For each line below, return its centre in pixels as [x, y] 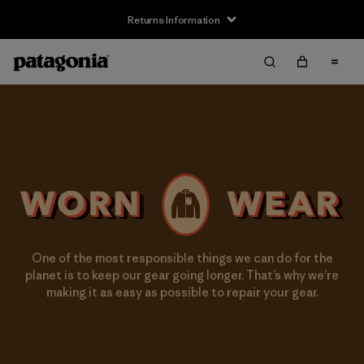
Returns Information [174, 19]
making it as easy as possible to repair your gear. [182, 292]
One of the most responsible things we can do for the [182, 258]
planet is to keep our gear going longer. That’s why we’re [182, 275]
